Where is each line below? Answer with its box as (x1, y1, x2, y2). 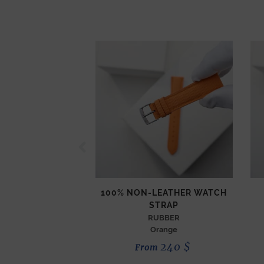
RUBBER (148, 213, 180, 222)
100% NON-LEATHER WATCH (101, 187, 227, 197)
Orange (150, 225, 178, 234)
